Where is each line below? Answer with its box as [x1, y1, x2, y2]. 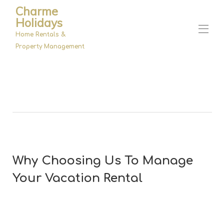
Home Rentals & [15, 30, 65, 38]
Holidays [15, 15, 62, 30]
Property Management [15, 42, 84, 50]
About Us [92, 103, 131, 113]
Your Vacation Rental [12, 171, 142, 185]
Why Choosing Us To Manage [12, 153, 193, 167]
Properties [87, 80, 131, 90]
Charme [15, 3, 58, 18]
